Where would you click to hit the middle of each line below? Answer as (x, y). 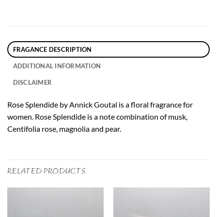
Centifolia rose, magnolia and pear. (64, 129)
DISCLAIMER (32, 83)
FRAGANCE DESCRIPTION (52, 50)
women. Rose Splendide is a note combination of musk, (97, 117)
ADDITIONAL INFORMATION (57, 66)
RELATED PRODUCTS (46, 171)
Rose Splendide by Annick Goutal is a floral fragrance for (100, 105)
